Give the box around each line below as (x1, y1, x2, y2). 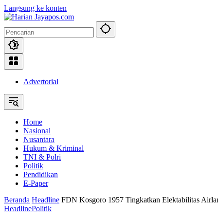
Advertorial (23, 77, 58, 86)
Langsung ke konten (4, 4, 67, 12)
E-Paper (23, 179, 48, 187)
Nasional (23, 127, 51, 135)
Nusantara (23, 135, 54, 144)
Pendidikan (23, 170, 58, 179)
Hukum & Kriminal (23, 144, 84, 152)
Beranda (4, 196, 30, 204)
